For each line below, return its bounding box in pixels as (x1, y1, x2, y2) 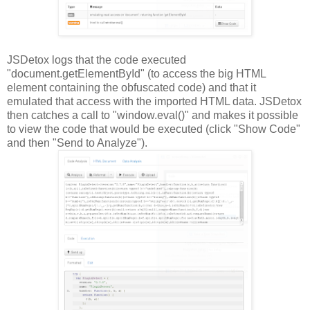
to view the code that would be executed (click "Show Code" (7, 122, 300, 135)
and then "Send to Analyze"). (7, 136, 147, 149)
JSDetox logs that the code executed (7, 53, 186, 66)
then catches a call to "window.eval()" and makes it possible (7, 109, 298, 121)
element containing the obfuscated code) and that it (7, 81, 256, 93)
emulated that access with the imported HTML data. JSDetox (7, 95, 302, 107)
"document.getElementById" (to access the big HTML (7, 67, 266, 80)
